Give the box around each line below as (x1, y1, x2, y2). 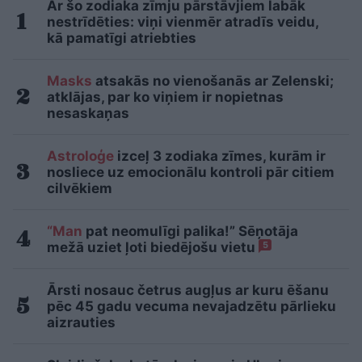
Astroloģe (47, 148, 114, 165)
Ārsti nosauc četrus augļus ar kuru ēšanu (47, 282, 329, 299)
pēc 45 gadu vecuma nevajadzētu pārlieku (47, 298, 336, 315)
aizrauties (47, 314, 116, 331)
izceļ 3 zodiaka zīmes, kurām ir (114, 148, 326, 165)
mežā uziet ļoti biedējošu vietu (47, 239, 259, 256)
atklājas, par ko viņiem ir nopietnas (47, 89, 284, 106)
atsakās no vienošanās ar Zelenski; (92, 73, 334, 90)
